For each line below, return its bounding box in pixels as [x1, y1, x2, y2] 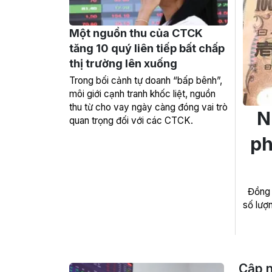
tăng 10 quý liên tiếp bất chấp [69, 42, 225, 55]
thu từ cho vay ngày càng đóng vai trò [69, 101, 228, 113]
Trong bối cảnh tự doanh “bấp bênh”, [69, 75, 222, 86]
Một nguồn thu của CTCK [69, 27, 203, 39]
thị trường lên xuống [69, 57, 177, 70]
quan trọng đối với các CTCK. [69, 115, 193, 126]
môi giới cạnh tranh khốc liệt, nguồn [69, 88, 216, 100]
